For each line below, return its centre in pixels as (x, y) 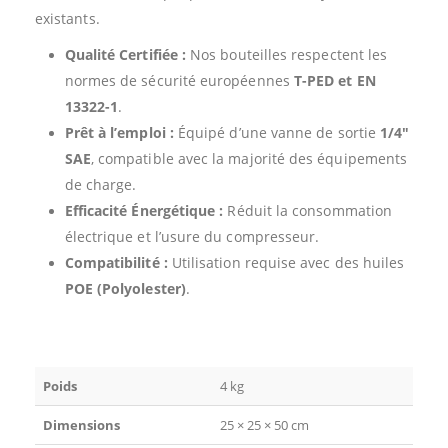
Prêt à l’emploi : (119, 132)
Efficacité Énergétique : (144, 210)
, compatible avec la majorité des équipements (249, 158)
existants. (67, 18)
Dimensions (81, 424)
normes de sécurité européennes (179, 80)
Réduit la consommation (308, 210)
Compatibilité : (116, 262)
